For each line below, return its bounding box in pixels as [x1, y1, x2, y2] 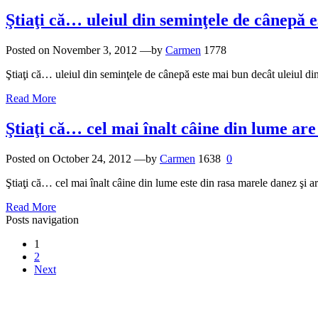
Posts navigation [6, 213, 79, 226]
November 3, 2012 [53, 44, 137, 57]
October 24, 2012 [53, 152, 131, 165]
